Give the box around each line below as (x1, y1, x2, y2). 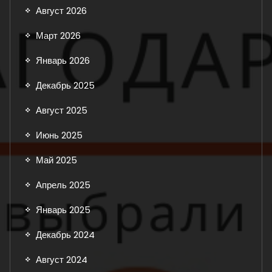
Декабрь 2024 (36, 228, 95, 241)
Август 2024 (36, 253, 87, 266)
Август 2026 (36, 4, 87, 17)
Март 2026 (36, 29, 81, 42)
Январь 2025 (36, 203, 90, 216)
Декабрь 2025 (36, 78, 95, 92)
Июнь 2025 (36, 128, 83, 141)
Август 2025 (36, 103, 87, 117)
